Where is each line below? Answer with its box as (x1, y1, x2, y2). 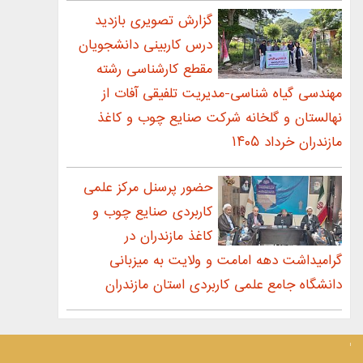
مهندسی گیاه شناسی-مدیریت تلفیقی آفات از (102, 82, 342, 106)
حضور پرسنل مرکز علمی (83, 176, 213, 200)
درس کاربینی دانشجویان (79, 33, 213, 58)
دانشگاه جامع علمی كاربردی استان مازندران (105, 273, 342, 297)
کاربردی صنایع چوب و (92, 200, 213, 224)
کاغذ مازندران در (125, 224, 213, 249)
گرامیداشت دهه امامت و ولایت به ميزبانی (109, 249, 342, 273)
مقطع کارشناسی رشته (96, 58, 213, 82)
